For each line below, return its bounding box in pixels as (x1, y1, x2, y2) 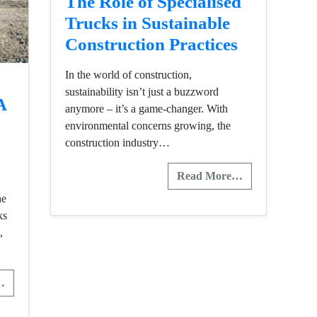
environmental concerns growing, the (65, 120, 231, 132)
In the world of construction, (65, 69, 192, 81)
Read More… (177, 170, 243, 183)
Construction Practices (65, 35, 238, 54)
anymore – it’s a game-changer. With (65, 103, 228, 115)
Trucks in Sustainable (65, 13, 230, 33)
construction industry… (65, 137, 170, 149)
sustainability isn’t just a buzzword (65, 86, 219, 98)
